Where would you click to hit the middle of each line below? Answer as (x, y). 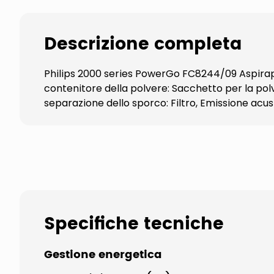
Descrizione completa (143, 45)
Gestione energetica (103, 255)
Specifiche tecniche (134, 224)
